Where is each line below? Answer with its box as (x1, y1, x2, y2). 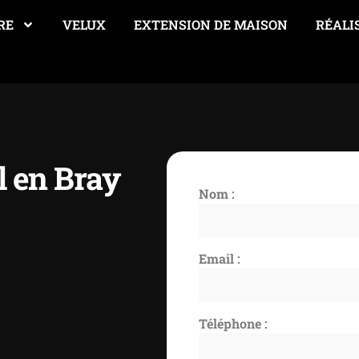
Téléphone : (199, 315, 268, 333)
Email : (199, 249, 241, 267)
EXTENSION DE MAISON (133, 16, 288, 33)
